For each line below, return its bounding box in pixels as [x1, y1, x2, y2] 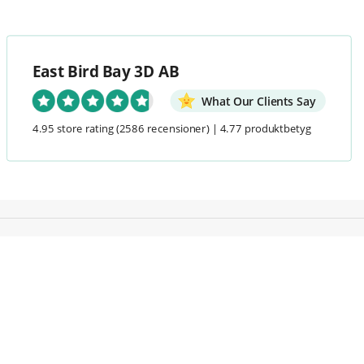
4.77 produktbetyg [220, 120, 312, 136]
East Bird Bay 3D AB [32, 61, 180, 82]
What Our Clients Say [201, 93, 316, 109]
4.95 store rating [32, 120, 115, 136]
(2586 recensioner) [116, 120, 210, 136]
